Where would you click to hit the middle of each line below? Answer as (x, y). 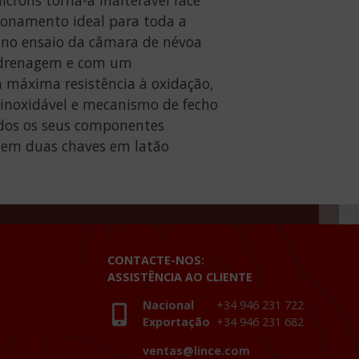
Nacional (179, 305)
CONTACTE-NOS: (156, 260)
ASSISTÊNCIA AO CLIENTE (180, 277)
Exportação (179, 322)
